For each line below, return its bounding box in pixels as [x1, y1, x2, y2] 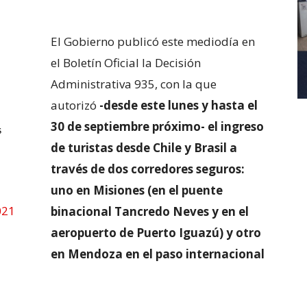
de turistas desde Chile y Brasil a [51, 140, 237, 156]
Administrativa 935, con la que [51, 76, 217, 93]
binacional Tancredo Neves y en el [51, 204, 249, 220]
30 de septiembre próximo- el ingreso [51, 119, 264, 135]
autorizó [51, 97, 99, 114]
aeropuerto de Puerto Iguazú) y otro [51, 225, 261, 241]
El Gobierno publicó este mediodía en [51, 34, 255, 50]
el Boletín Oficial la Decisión [51, 55, 201, 71]
